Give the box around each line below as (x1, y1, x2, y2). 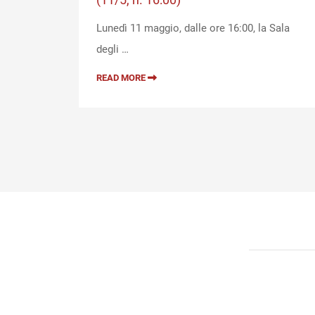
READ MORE (96, 72, 148, 84)
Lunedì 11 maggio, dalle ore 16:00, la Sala (96, 22, 290, 35)
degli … (96, 43, 129, 56)
